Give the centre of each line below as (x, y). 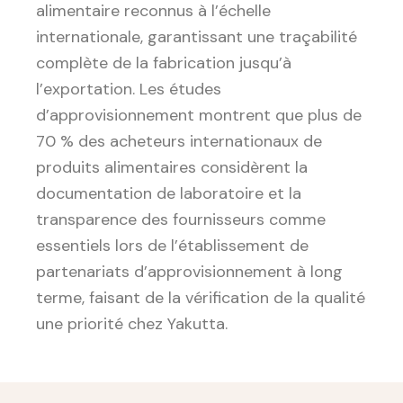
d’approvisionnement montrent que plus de (199, 116)
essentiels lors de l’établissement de (172, 246)
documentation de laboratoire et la (169, 194)
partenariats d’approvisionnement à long (189, 272)
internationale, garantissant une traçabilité (197, 37)
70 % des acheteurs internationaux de (179, 142)
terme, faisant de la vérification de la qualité (201, 298)
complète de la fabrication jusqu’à (164, 63)
